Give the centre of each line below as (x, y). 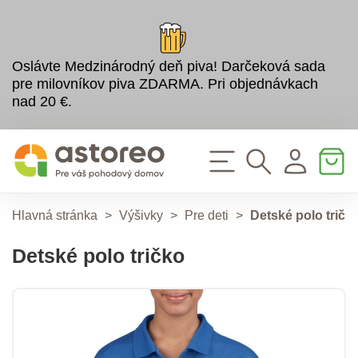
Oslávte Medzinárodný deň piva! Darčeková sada (169, 66)
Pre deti (207, 215)
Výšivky (141, 215)
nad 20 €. (42, 101)
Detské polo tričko (98, 255)
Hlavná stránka (55, 215)
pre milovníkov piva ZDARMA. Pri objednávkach (165, 84)
